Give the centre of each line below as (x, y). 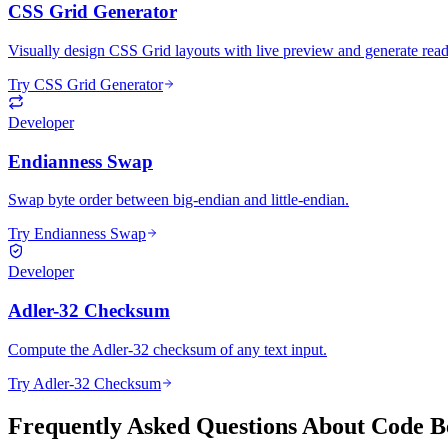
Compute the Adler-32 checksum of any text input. (167, 349)
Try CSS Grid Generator (85, 84)
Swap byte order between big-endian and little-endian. (178, 200)
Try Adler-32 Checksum (84, 383)
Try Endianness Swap (77, 234)
